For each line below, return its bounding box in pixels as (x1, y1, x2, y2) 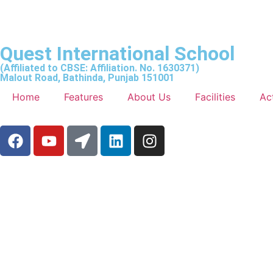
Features (64, 91, 103, 103)
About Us (127, 91, 171, 103)
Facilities (195, 91, 235, 103)
